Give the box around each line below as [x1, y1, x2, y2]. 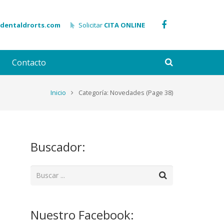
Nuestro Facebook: [30, 206, 134, 223]
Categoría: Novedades [78, 88, 144, 97]
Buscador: [30, 138, 85, 155]
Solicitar [78, 20, 104, 29]
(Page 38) [144, 88, 173, 97]
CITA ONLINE [104, 20, 145, 29]
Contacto [12, 56, 46, 68]
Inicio [50, 88, 66, 97]
